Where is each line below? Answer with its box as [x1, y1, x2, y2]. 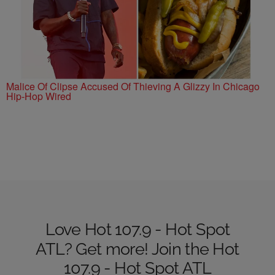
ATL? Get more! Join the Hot [36, 239, 239, 259]
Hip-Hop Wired [6, 89, 71, 104]
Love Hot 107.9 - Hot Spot [45, 220, 230, 239]
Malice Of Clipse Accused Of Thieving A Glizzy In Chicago [6, 79, 260, 94]
